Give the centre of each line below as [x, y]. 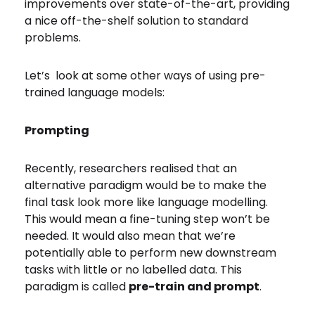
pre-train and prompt [194, 287]
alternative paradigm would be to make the [146, 185]
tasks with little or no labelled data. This [133, 270]
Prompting [57, 130]
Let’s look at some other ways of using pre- [145, 76]
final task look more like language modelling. [146, 202]
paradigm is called [77, 287]
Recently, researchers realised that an [131, 168]
